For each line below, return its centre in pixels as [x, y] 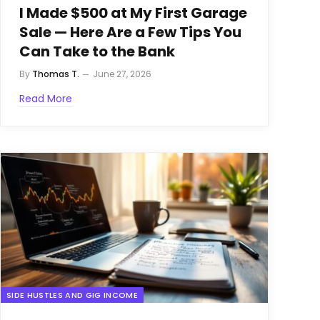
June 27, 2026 [122, 74]
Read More [46, 99]
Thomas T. [56, 74]
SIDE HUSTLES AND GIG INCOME [72, 295]
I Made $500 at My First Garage [133, 13]
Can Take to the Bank [97, 51]
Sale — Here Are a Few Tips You [130, 32]
